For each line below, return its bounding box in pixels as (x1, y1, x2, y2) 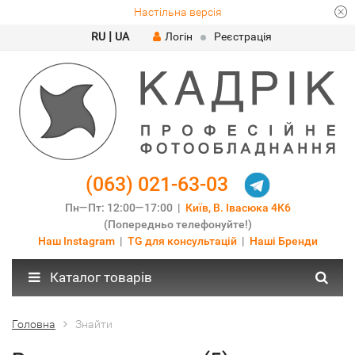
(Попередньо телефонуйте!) (103, 218, 252, 231)
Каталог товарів (47, 269, 152, 285)
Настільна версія (133, 6, 222, 18)
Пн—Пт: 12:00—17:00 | (64, 201, 185, 215)
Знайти (75, 318, 113, 330)
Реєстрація (214, 30, 272, 43)
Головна (12, 318, 55, 330)
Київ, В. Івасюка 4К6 (185, 201, 291, 215)
